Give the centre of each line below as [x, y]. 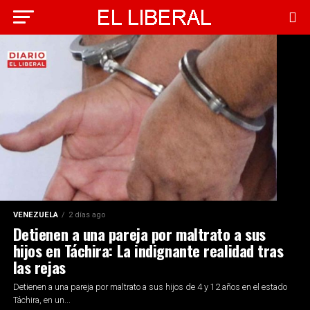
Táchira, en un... [42, 300]
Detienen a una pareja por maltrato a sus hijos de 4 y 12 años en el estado [150, 287]
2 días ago [86, 215]
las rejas [39, 267]
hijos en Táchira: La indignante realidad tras [148, 250]
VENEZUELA [35, 215]
